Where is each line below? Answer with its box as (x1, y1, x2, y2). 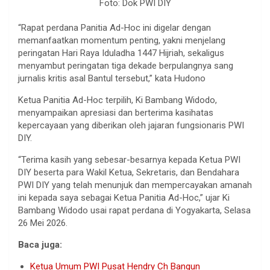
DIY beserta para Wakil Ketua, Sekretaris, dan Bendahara (18, 167, 239, 178)
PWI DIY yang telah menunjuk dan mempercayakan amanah (18, 180, 252, 191)
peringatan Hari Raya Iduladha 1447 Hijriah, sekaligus (18, 48, 224, 59)
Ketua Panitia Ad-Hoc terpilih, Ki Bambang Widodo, (18, 95, 217, 106)
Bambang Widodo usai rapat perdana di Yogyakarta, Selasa (18, 205, 251, 216)
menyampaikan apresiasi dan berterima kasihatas (18, 107, 213, 119)
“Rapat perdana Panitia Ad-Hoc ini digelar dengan (18, 22, 211, 34)
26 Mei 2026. (18, 218, 67, 229)
